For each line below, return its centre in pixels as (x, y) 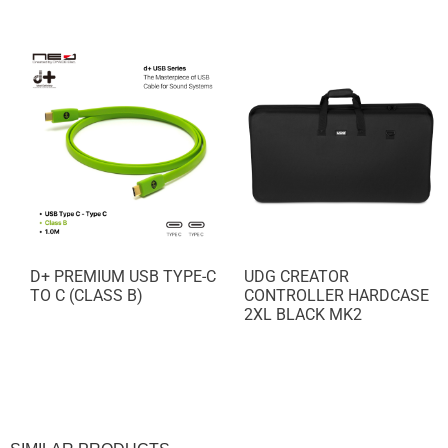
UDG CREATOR (296, 277)
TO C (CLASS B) (86, 296)
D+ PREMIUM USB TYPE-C (123, 277)
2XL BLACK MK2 (303, 315)
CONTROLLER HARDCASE (336, 296)
